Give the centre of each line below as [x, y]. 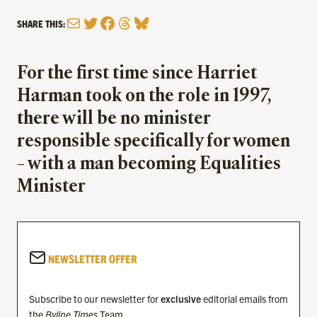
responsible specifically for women [154, 142]
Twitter [104, 22]
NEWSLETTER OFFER [92, 258]
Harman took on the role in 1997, [144, 97]
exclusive [181, 298]
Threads [140, 22]
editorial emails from [244, 298]
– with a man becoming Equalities [149, 165]
